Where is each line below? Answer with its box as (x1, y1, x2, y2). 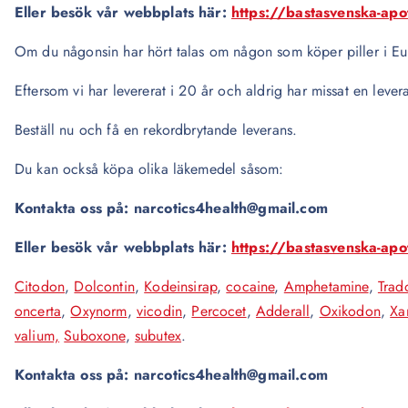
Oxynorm (70, 301, 127, 321)
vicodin (136, 301, 183, 321)
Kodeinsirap (144, 276, 217, 297)
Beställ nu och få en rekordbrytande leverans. (15, 119, 298, 140)
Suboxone (64, 325, 126, 346)
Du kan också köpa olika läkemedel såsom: (15, 158, 284, 179)
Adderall (255, 301, 311, 321)
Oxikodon (319, 301, 381, 321)
